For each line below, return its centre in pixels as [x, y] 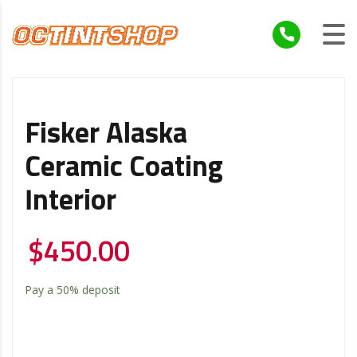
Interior [71, 201]
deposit [100, 289]
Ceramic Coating [124, 168]
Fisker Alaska [106, 134]
